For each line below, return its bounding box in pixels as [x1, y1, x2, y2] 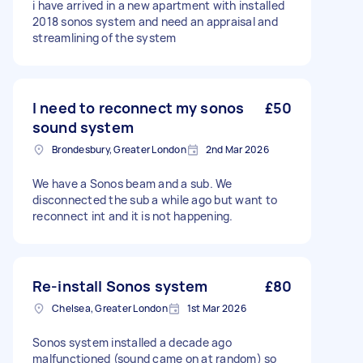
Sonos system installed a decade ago [32, 335, 232, 350]
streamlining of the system [32, 30, 177, 45]
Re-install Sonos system [32, 276, 208, 296]
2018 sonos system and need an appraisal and [32, 14, 278, 29]
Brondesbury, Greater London [52, 143, 186, 156]
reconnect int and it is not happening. [32, 208, 233, 224]
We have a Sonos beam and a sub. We [32, 176, 233, 191]
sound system [32, 117, 134, 137]
